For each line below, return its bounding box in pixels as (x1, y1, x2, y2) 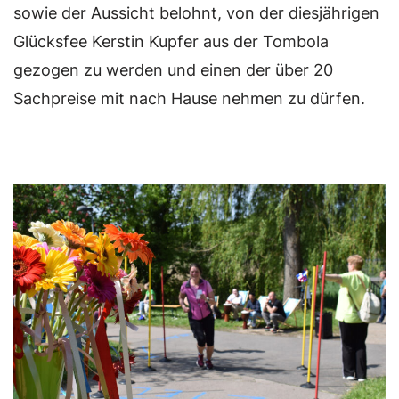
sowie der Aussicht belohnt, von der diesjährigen (13, 4, 379, 23)
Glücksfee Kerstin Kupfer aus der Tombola (13, 32, 329, 52)
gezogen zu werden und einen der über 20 (13, 61, 333, 80)
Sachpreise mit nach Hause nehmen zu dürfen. (13, 89, 365, 109)
